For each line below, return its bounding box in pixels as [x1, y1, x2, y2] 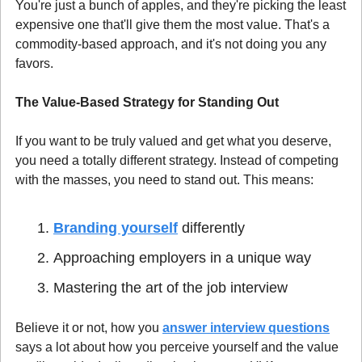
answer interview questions [162, 320, 330, 335]
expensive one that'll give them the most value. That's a [15, 17, 330, 32]
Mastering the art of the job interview [53, 279, 288, 296]
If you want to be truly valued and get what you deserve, [15, 133, 331, 148]
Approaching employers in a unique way [53, 249, 311, 266]
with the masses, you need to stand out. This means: [15, 172, 314, 187]
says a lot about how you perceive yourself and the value [15, 339, 339, 354]
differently [178, 219, 245, 236]
